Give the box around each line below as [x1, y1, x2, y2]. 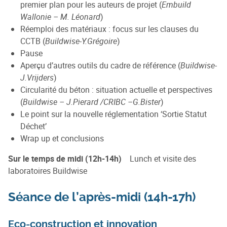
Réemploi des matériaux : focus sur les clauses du [20, 23, 199, 34]
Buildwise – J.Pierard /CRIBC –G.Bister [23, 96, 161, 107]
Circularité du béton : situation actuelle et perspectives [20, 84, 212, 95]
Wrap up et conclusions [20, 132, 104, 144]
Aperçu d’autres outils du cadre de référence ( [20, 59, 180, 71]
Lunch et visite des [126, 153, 196, 164]
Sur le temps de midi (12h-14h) [8, 153, 126, 164]
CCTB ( [20, 35, 45, 47]
